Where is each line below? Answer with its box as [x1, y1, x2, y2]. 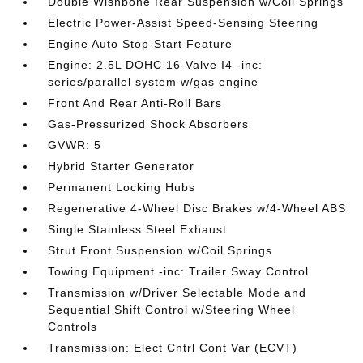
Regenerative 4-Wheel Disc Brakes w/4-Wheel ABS [48, 201, 347, 215]
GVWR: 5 [48, 138, 102, 152]
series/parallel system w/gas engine [48, 75, 259, 88]
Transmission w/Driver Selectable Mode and [48, 285, 307, 299]
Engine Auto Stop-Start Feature [48, 36, 233, 50]
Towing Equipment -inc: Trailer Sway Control [48, 264, 310, 278]
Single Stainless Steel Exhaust [48, 222, 228, 236]
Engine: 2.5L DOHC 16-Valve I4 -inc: [48, 58, 263, 71]
